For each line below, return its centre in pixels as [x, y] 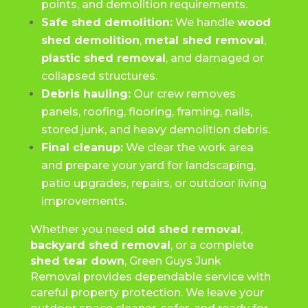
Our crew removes [183, 93]
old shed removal [188, 229]
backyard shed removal [100, 245]
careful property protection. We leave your [147, 292]
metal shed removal [204, 40]
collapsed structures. [99, 76]
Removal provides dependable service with [150, 276]
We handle [205, 22]
